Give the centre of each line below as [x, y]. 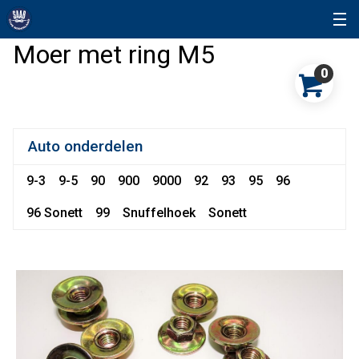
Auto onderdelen [85, 146]
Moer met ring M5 [114, 54]
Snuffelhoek [159, 213]
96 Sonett [54, 213]
